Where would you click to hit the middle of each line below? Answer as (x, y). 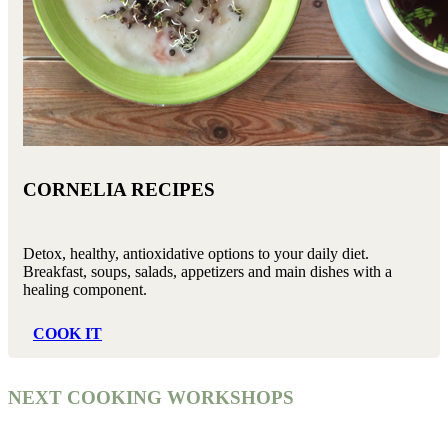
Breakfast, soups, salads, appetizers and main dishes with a (207, 272)
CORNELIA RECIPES (119, 189)
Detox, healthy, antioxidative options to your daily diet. (196, 254)
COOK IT (67, 334)
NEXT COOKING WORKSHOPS (151, 398)
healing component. (85, 290)
